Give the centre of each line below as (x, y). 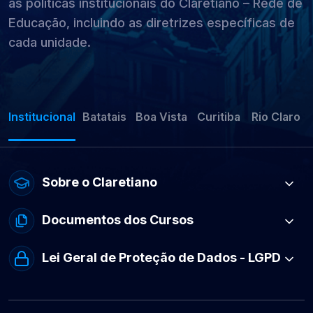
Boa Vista (161, 117)
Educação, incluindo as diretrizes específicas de (152, 23)
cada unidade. (50, 42)
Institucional (42, 117)
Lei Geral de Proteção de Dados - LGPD (160, 257)
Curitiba (219, 117)
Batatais (104, 117)
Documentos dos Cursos (116, 219)
